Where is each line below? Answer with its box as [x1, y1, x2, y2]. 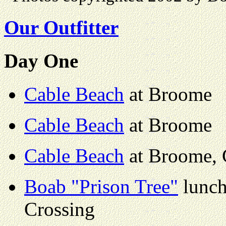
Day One [4, 50, 78, 72]
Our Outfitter [4, 16, 119, 38]
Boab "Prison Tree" [24, 176, 178, 198]
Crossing [24, 198, 95, 220]
